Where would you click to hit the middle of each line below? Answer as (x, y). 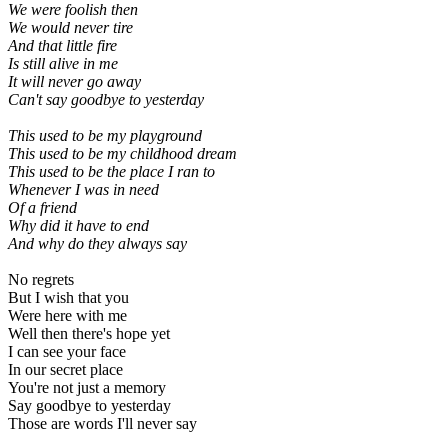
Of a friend (42, 208)
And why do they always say (97, 244)
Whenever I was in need (83, 190)
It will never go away (74, 82)
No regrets (41, 280)
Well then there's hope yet (89, 334)
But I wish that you (68, 298)
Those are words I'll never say (102, 424)
